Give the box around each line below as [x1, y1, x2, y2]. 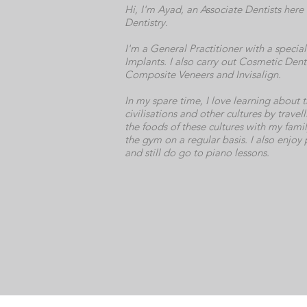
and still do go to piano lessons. [125, 146, 269, 159]
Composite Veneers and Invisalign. [125, 68, 281, 81]
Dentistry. [125, 16, 168, 29]
